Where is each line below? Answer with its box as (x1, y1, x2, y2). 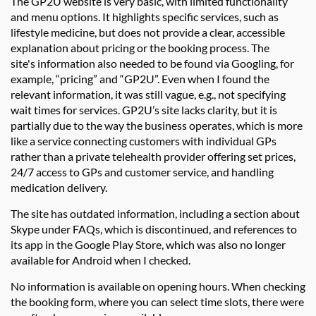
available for (11, 253, 72, 267)
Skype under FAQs (11, 222, 100, 236)
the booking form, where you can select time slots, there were (11, 295, 304, 309)
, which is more (232, 119, 303, 133)
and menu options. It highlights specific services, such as (11, 10, 279, 24)
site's (11, 56, 35, 71)
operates (189, 119, 232, 133)
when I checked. (112, 253, 190, 267)
